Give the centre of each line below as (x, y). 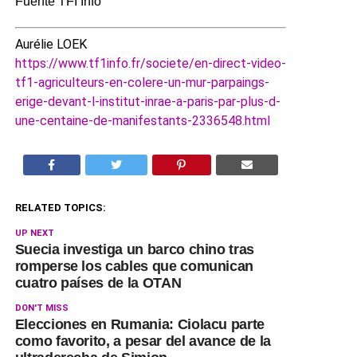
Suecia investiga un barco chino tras (134, 249)
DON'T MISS (41, 308)
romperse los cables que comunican (134, 266)
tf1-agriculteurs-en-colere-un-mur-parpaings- (142, 82)
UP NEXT (34, 233)
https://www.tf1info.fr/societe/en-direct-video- (150, 63)
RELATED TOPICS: (60, 207)
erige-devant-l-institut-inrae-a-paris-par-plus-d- (147, 101)
